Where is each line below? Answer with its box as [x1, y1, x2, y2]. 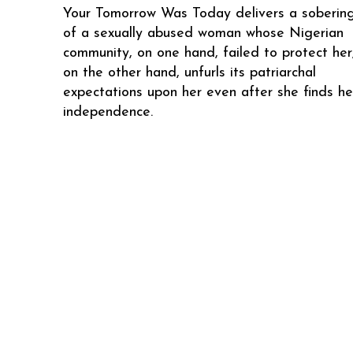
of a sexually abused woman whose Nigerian [63, 25, 344, 41]
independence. [63, 104, 153, 120]
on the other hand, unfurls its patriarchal [63, 65, 316, 80]
